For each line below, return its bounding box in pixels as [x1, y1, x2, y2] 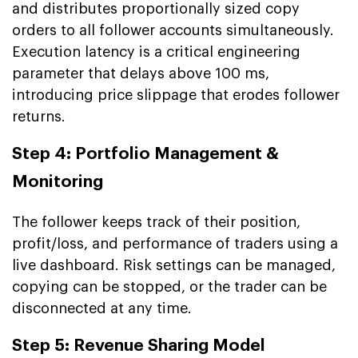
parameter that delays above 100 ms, [12, 66, 269, 81]
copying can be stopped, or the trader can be [12, 279, 327, 294]
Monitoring [12, 173, 103, 190]
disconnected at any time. [12, 300, 192, 316]
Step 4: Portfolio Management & [12, 145, 279, 162]
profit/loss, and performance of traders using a [12, 236, 338, 251]
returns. [12, 109, 66, 124]
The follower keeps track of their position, [12, 214, 300, 229]
